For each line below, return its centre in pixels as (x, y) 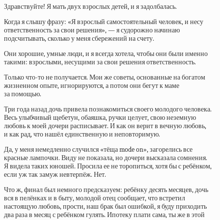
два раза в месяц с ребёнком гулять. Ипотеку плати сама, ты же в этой (104, 215)
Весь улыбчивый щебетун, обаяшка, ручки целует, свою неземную (100, 118)
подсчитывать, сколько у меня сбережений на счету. (79, 39)
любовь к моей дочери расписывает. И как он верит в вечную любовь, (105, 126)
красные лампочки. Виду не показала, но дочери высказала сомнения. (106, 158)
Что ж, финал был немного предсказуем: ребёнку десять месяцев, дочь (106, 190)
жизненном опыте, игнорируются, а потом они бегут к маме (92, 86)
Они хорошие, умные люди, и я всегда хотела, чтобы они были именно (106, 54)
